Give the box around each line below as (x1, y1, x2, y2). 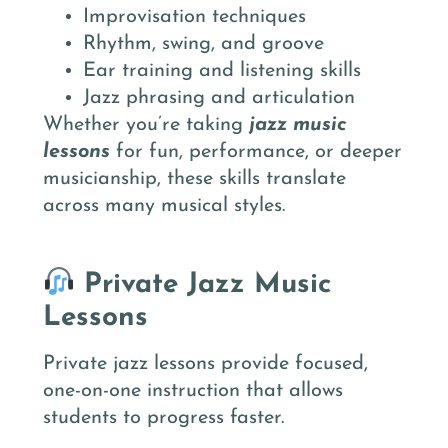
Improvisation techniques (83, 6, 306, 27)
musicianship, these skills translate (43, 168, 346, 189)
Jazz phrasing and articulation (83, 87, 355, 108)
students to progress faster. (43, 408, 284, 429)
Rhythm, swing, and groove (83, 33, 324, 54)
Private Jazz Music (74, 271, 331, 300)
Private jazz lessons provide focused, (43, 354, 368, 375)
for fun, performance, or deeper (110, 141, 402, 162)
